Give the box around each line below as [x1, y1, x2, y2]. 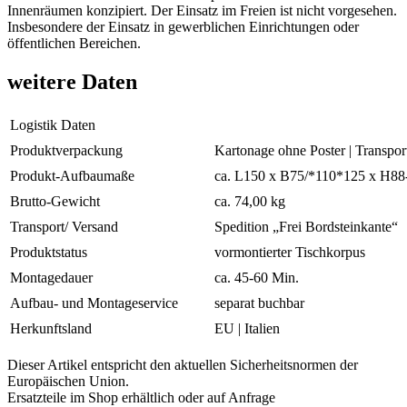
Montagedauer [10, 270, 93, 286]
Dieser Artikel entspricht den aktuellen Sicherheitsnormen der [7, 357, 358, 373]
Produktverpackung [10, 143, 123, 159]
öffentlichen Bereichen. [7, 35, 141, 52]
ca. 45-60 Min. [214, 270, 299, 286]
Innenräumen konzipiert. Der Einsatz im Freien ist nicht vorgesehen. [7, 3, 397, 19]
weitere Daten [7, 70, 137, 94]
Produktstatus [10, 244, 87, 261]
